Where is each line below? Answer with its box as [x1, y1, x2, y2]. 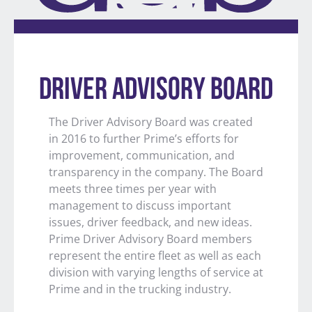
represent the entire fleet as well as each [49, 247, 261, 263]
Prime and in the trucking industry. [49, 281, 234, 297]
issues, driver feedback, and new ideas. [49, 214, 252, 230]
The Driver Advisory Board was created [49, 114, 253, 130]
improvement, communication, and [49, 147, 235, 163]
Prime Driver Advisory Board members [49, 231, 252, 247]
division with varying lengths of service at [49, 264, 263, 280]
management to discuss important [49, 197, 231, 213]
